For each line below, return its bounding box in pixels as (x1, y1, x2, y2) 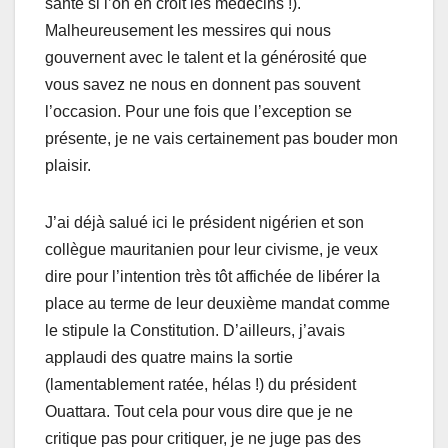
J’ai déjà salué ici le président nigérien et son (45, 213, 364, 231)
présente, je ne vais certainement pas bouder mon (45, 129, 398, 147)
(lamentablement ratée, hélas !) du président (45, 375, 356, 393)
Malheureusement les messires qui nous (45, 21, 331, 39)
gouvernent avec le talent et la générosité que (45, 48, 367, 66)
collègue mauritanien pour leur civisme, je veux (45, 240, 378, 258)
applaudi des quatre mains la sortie (45, 348, 293, 366)
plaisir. (45, 156, 91, 174)
